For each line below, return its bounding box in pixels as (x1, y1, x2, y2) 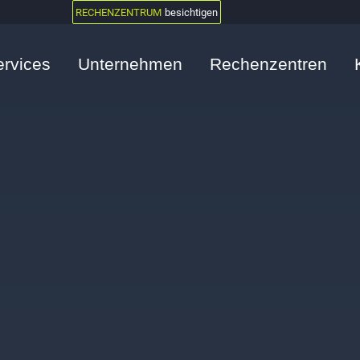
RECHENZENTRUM (76, 6, 162, 18)
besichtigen (165, 6, 219, 18)
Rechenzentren (210, 55, 328, 73)
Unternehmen (78, 55, 183, 73)
